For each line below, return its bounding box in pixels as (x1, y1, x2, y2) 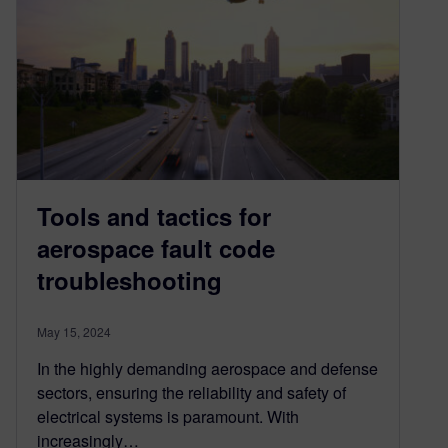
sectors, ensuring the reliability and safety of (37, 380, 346, 404)
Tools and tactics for (37, 198, 271, 233)
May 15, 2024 (37, 322, 111, 340)
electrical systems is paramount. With (37, 404, 299, 428)
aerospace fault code (37, 230, 275, 265)
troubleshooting (37, 262, 222, 297)
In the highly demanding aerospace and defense (37, 356, 378, 380)
